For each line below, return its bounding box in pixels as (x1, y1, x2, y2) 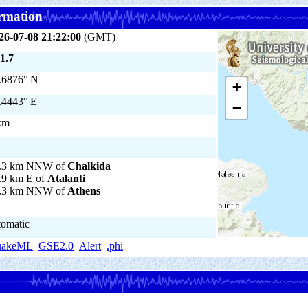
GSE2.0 (38, 240, 74, 252)
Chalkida (67, 160, 111, 172)
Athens (67, 185, 100, 197)
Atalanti (47, 173, 85, 184)
